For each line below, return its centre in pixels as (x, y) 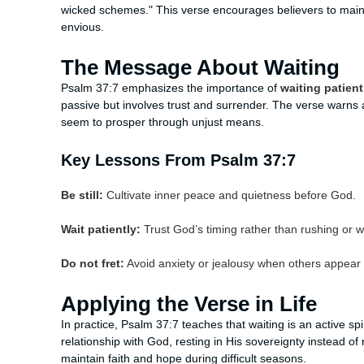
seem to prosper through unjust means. (162, 123)
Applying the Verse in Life (189, 304)
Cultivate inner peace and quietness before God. (230, 196)
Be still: (82, 196)
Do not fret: (93, 264)
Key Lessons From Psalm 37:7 (178, 160)
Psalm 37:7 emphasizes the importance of (171, 89)
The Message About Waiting (200, 68)
